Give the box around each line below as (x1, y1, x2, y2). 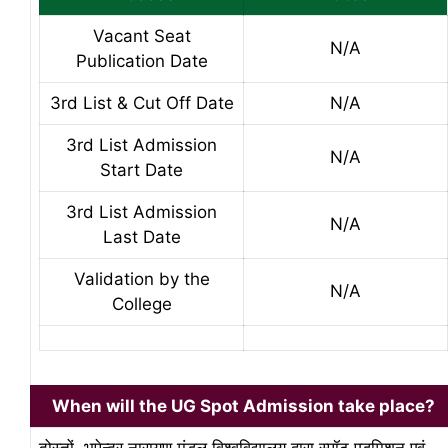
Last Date (102, 226, 181, 247)
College (111, 293, 172, 314)
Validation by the (73, 268, 210, 289)
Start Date (100, 159, 183, 180)
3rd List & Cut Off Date (49, 92, 234, 113)
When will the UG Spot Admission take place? (52, 395, 435, 416)
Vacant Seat (92, 25, 191, 46)
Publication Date (75, 50, 208, 71)
